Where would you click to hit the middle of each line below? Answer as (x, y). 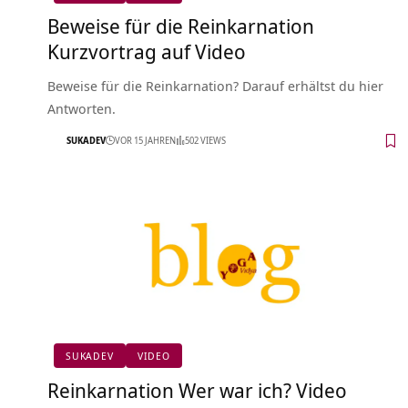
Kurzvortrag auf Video (147, 51)
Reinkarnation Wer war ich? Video (197, 389)
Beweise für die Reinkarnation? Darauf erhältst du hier (215, 85)
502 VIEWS (205, 141)
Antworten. (82, 108)
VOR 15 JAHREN (145, 141)
